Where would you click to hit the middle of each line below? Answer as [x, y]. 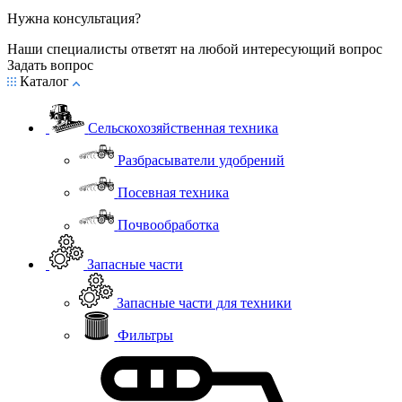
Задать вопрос [50, 65]
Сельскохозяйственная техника [184, 127]
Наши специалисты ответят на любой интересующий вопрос [195, 48]
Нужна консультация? [74, 18]
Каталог [44, 81]
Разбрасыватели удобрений [201, 161]
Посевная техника [174, 193]
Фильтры [146, 336]
